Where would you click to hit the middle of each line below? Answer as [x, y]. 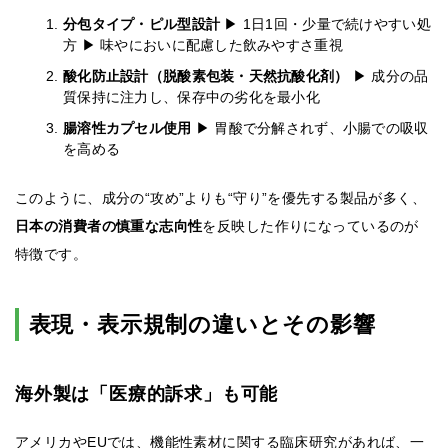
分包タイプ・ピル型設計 [144, 24]
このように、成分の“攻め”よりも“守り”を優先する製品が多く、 [221, 198]
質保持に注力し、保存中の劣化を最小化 [192, 97]
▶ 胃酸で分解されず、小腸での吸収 [312, 128]
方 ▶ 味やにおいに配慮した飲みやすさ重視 [203, 45]
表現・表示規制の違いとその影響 [202, 325]
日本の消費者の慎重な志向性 [109, 226]
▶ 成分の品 [390, 76]
